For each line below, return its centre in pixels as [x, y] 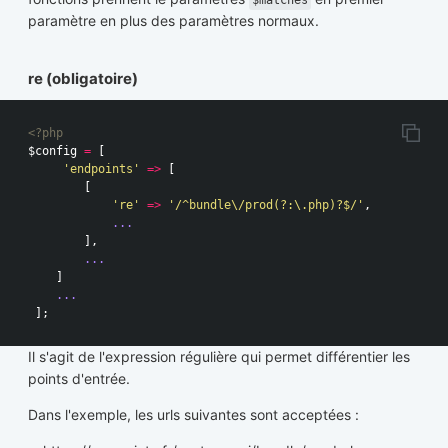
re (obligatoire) [83, 79]
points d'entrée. [79, 379]
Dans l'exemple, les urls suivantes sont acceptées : [193, 415]
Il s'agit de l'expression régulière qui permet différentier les [219, 357]
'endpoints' [101, 169]
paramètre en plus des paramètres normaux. [173, 20]
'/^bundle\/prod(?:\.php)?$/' [266, 205]
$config [52, 151]
